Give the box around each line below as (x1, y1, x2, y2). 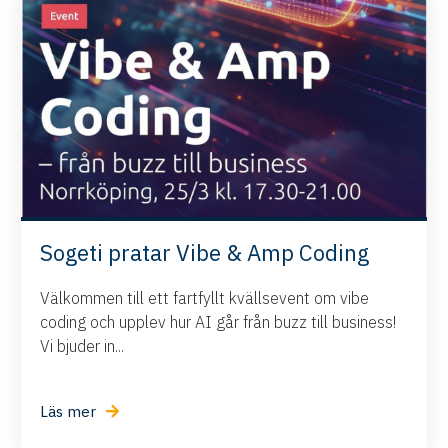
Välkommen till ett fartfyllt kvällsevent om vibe (40, 287, 370, 308)
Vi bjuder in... (40, 335, 125, 356)
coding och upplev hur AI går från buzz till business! (40, 311, 397, 332)
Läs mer (40, 401, 97, 421)
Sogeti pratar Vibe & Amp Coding (40, 237, 370, 267)
